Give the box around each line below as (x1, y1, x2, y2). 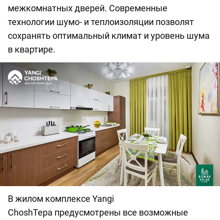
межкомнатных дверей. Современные (8, 2, 167, 13)
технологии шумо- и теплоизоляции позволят (8, 16, 194, 27)
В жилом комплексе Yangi (8, 193, 114, 204)
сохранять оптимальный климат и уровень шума (8, 30, 210, 41)
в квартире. (8, 44, 55, 55)
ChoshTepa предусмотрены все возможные (8, 207, 188, 218)
